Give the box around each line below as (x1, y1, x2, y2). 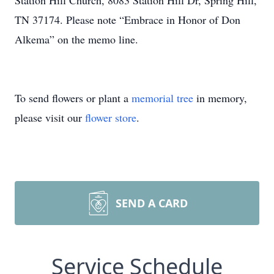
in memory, (193, 91, 247, 105)
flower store (85, 110, 136, 125)
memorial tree (131, 91, 193, 105)
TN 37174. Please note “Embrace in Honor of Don (15, 12, 240, 27)
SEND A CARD (116, 196, 188, 210)
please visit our (15, 110, 85, 125)
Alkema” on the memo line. (15, 32, 138, 46)
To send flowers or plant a (15, 91, 131, 105)
